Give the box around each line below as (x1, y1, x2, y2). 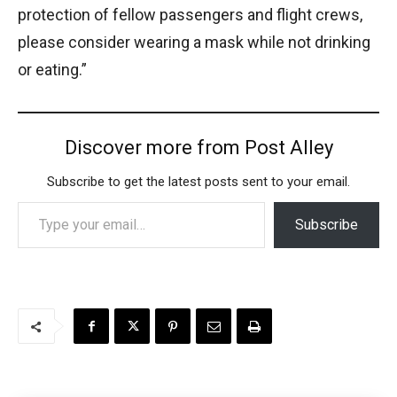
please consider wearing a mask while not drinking (18, 33, 370, 52)
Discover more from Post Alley (64, 136, 333, 160)
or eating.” (18, 60, 87, 80)
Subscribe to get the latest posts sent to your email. (47, 174, 350, 191)
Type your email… (17, 191, 27, 211)
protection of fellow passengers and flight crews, (18, 5, 362, 25)
